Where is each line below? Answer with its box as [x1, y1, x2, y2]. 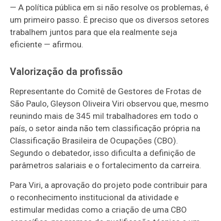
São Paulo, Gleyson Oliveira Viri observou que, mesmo [10, 99, 209, 109]
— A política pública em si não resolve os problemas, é [10, 2, 209, 13]
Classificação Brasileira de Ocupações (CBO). [10, 136, 179, 146]
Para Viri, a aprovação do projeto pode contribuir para [10, 180, 208, 190]
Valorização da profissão [10, 66, 123, 78]
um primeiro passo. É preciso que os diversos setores [10, 15, 210, 25]
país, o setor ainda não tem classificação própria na [10, 123, 201, 134]
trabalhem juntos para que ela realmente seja [10, 27, 178, 37]
